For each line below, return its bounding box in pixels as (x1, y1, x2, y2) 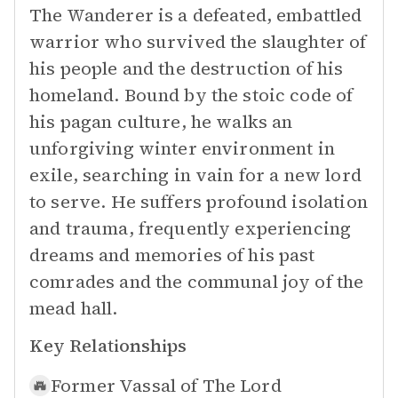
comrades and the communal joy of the (29, 269, 364, 294)
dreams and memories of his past (29, 243, 315, 267)
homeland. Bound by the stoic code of (29, 83, 354, 107)
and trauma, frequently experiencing (29, 216, 352, 241)
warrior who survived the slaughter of (29, 29, 367, 54)
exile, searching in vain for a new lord (29, 163, 362, 187)
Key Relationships (29, 333, 187, 358)
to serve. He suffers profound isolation (29, 189, 368, 214)
